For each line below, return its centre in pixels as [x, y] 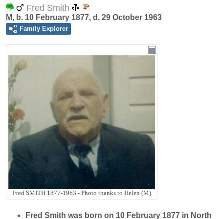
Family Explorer [44, 29]
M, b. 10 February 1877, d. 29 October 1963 [84, 17]
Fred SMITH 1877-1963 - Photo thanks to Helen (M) [82, 193]
